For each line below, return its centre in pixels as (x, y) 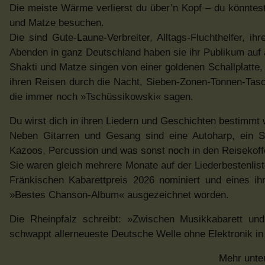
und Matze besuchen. (57, 23)
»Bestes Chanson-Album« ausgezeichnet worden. (119, 195)
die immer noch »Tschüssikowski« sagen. (101, 97)
